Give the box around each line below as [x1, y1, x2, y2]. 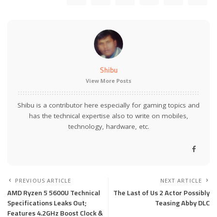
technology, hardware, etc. [68, 122, 149, 131]
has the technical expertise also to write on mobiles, [29, 111, 188, 121]
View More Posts [86, 77, 131, 85]
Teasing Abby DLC [155, 198, 210, 209]
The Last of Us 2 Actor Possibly [113, 187, 210, 199]
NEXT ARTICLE [160, 177, 202, 185]
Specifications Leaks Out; [7, 198, 87, 209]
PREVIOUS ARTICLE [15, 177, 72, 185]
